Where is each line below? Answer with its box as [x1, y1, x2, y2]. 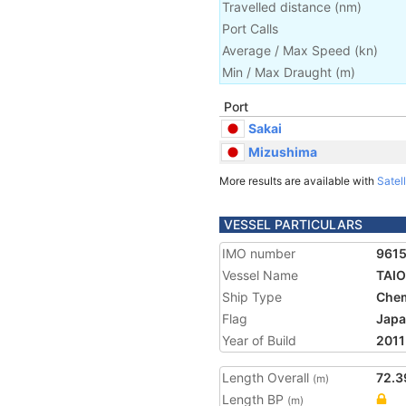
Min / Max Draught [222, 64, 332, 80]
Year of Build [222, 333, 296, 348]
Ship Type [222, 289, 282, 304]
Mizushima [248, 143, 317, 159]
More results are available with [219, 174, 377, 188]
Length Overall [222, 370, 313, 385]
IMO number [222, 246, 295, 261]
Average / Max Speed [222, 43, 351, 58]
